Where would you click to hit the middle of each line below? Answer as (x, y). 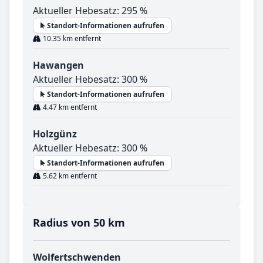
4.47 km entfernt (69, 107)
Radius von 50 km (79, 223)
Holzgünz (55, 134)
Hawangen (58, 65)
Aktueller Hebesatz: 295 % (90, 11)
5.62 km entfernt (69, 176)
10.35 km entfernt (71, 39)
